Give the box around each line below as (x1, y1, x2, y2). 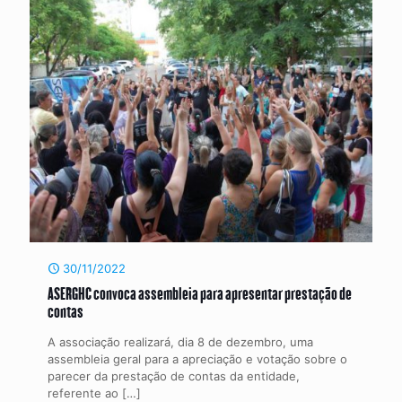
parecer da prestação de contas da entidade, (48, 368, 300, 383)
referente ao (48, 385, 118, 400)
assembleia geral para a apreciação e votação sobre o (48, 351, 347, 366)
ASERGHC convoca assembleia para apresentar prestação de (48, 282, 352, 303)
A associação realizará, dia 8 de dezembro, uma (48, 334, 313, 349)
